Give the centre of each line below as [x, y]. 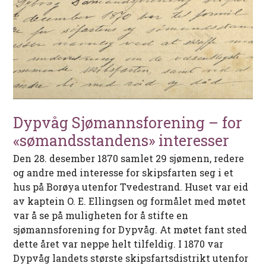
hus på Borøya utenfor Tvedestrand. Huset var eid [131, 186]
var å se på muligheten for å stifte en [101, 215]
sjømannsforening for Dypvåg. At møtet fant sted [130, 229]
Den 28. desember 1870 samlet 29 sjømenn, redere [129, 158]
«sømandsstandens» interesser [121, 140]
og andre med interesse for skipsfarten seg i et [123, 172]
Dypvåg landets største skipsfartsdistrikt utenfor [131, 258]
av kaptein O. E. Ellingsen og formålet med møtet [130, 201]
